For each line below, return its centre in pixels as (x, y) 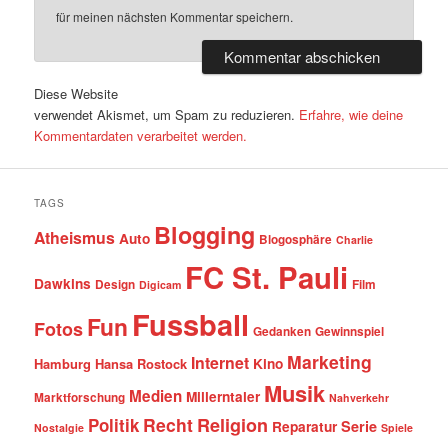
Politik (114, 424)
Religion (233, 424)
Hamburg (63, 363)
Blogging (205, 234)
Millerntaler (223, 396)
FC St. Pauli (267, 276)
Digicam (160, 284)
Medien (156, 395)
